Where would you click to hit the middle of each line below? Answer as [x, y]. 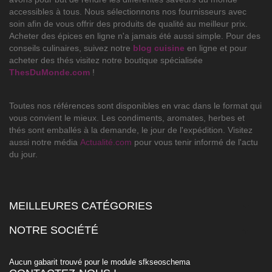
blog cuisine [159, 48]
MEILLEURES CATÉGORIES [81, 206]
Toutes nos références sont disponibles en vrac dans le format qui [135, 106]
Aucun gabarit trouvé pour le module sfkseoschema [100, 262]
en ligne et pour [216, 48]
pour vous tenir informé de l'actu [195, 142]
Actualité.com [106, 142]
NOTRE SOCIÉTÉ [54, 230]
